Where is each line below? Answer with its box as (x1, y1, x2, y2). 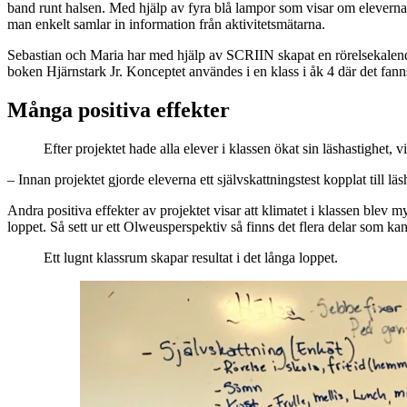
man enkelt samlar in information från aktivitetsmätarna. (7, 15, 325, 32)
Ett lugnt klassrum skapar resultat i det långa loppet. (44, 249, 338, 265)
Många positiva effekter (7, 97, 230, 122)
